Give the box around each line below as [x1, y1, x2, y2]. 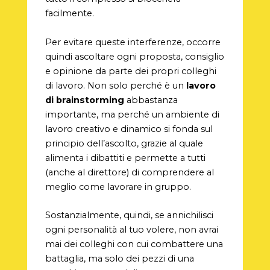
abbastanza [124, 94, 178, 105]
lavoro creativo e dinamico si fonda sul [45, 123, 213, 134]
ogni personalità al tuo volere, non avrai [45, 224, 218, 235]
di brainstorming [45, 94, 124, 105]
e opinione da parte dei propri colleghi [45, 65, 216, 77]
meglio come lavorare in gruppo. [45, 181, 191, 192]
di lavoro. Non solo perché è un [45, 80, 186, 91]
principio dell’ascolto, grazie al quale [45, 137, 203, 149]
